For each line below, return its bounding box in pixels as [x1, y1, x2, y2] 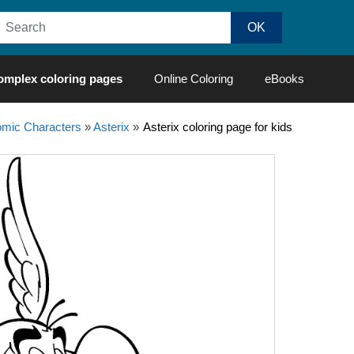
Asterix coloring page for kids [142, 120, 292, 134]
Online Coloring [154, 72, 233, 85]
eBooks [265, 72, 304, 85]
